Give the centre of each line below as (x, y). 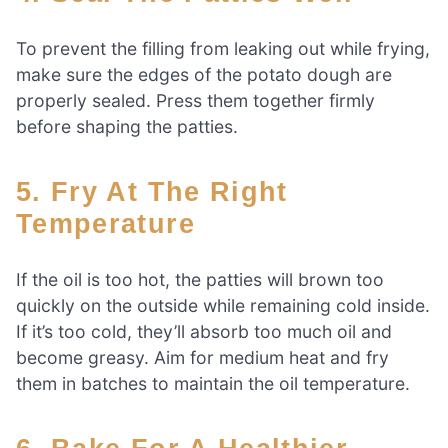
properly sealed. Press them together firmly (195, 100)
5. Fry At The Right (29, 191)
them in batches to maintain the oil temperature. (213, 383)
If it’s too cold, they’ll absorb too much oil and (204, 331)
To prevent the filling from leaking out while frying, (223, 48)
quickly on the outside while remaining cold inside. (223, 305)
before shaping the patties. (127, 126)
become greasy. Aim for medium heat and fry (202, 357)
